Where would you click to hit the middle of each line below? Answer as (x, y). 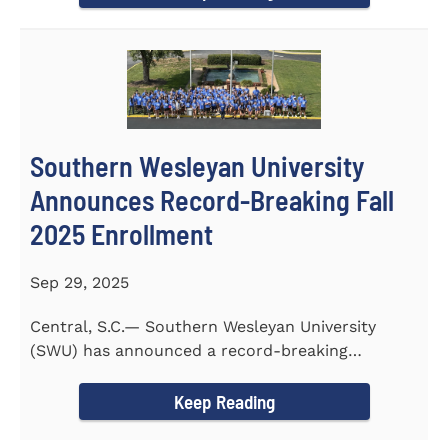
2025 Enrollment (121, 234)
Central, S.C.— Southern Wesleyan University (203, 327)
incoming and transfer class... (144, 375)
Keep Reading (224, 402)
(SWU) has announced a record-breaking (189, 351)
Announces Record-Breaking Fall (212, 200)
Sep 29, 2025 (79, 283)
